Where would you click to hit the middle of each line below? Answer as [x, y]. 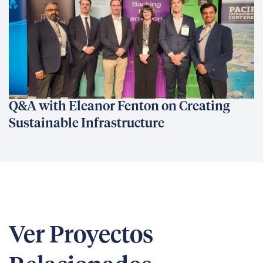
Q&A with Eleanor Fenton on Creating [119, 107]
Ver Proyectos [81, 236]
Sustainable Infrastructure [87, 124]
